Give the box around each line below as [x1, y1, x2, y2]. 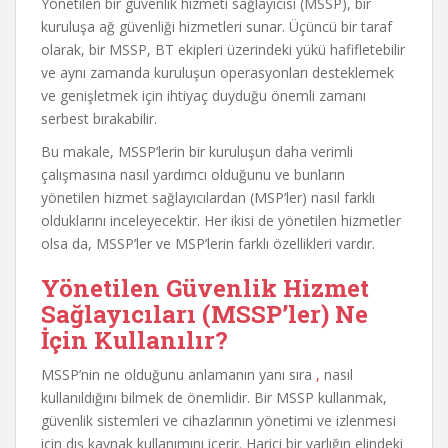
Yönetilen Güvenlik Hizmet [41, 272, 369, 304]
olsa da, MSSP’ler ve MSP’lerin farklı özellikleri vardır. [41, 234, 375, 253]
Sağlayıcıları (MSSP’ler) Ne [41, 298, 368, 330]
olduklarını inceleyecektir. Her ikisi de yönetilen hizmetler [41, 211, 401, 230]
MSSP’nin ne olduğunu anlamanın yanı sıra [41, 365, 316, 384]
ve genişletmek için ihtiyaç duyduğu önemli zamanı [41, 86, 366, 105]
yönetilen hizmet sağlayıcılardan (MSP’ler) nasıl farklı [41, 188, 375, 207]
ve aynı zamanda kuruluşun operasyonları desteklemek [41, 63, 394, 82]
